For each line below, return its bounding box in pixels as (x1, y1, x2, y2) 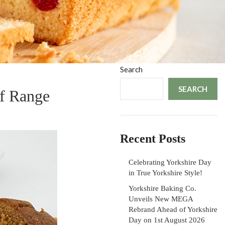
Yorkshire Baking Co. (129, 184, 196, 192)
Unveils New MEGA (129, 195, 193, 203)
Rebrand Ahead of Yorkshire (129, 205, 217, 213)
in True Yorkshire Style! (129, 169, 202, 177)
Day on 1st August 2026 (129, 216, 205, 224)
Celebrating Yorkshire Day (129, 158, 211, 166)
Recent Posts (120, 132, 185, 145)
